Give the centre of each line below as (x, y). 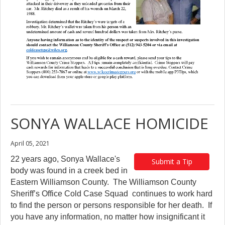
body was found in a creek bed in (69, 171)
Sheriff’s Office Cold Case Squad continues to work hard (111, 194)
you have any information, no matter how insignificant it (108, 217)
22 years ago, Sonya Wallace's (65, 159)
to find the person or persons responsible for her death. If (111, 205)
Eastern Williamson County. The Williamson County (103, 182)
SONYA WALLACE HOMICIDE (109, 124)
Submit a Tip (172, 162)
